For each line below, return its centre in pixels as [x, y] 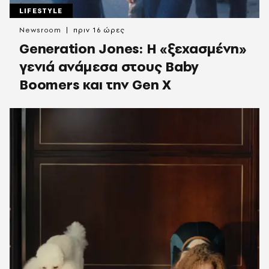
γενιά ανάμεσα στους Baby [109, 67]
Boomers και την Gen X [95, 85]
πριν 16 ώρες [99, 30]
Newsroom [41, 30]
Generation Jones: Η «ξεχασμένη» [133, 49]
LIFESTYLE [41, 11]
